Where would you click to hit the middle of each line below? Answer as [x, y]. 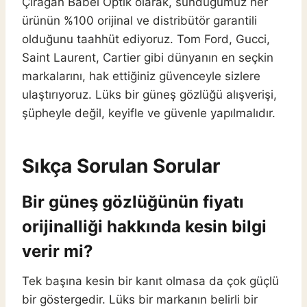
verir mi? [58, 251]
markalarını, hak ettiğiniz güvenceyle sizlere [141, 76]
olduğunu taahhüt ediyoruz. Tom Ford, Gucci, [146, 39]
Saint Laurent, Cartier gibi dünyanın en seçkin [148, 58]
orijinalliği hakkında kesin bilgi [144, 227]
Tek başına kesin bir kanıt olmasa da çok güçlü [150, 281]
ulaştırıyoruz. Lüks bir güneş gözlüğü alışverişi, [149, 95]
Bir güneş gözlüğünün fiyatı [133, 202]
